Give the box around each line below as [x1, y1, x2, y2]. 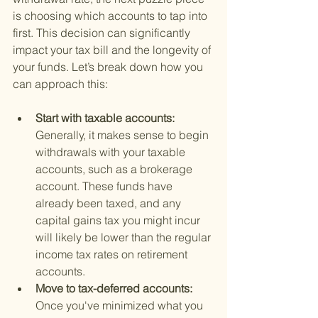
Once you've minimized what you [35, 298, 206, 313]
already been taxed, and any [35, 196, 184, 211]
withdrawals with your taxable [35, 145, 188, 160]
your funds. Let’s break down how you [13, 60, 206, 75]
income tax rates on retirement [35, 247, 190, 262]
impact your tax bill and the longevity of [13, 43, 214, 57]
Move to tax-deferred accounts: [35, 281, 195, 296]
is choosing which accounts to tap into [13, 9, 210, 23]
